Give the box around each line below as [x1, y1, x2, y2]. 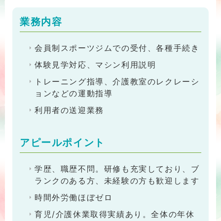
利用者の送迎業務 [35, 105, 104, 115]
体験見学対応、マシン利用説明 [35, 60, 156, 70]
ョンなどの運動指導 [35, 88, 113, 99]
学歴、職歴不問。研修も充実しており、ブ [35, 164, 200, 174]
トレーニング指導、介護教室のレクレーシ [35, 76, 200, 87]
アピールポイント [20, 137, 105, 148]
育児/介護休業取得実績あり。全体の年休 [35, 209, 195, 220]
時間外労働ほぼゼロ [35, 192, 113, 203]
